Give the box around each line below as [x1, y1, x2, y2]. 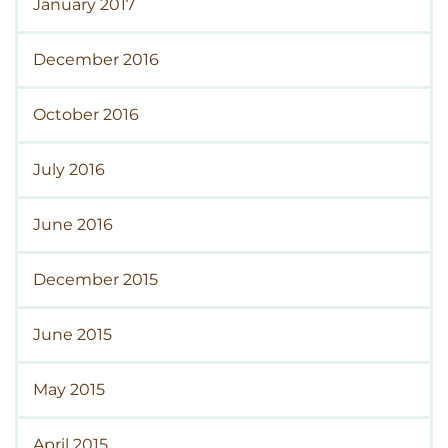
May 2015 [33, 379, 105, 399]
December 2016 [33, 49, 159, 69]
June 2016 [33, 214, 113, 234]
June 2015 [33, 324, 112, 344]
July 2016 [33, 159, 105, 179]
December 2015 [33, 269, 158, 289]
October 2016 [33, 104, 139, 124]
